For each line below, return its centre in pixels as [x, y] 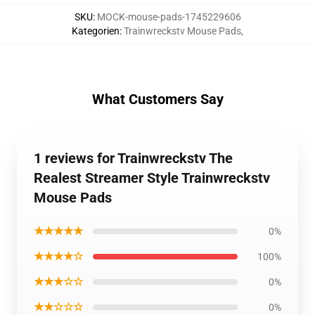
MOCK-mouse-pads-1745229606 [169, 17]
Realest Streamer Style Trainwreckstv [152, 178]
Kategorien [96, 31]
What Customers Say [157, 99]
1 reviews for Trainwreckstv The [133, 158]
